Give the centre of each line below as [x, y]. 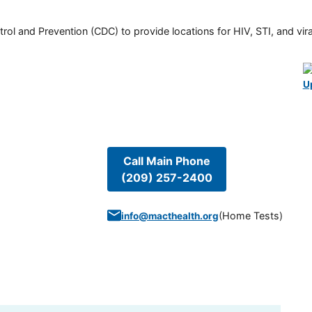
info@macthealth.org [170, 216]
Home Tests [250, 215]
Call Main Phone [166, 161]
